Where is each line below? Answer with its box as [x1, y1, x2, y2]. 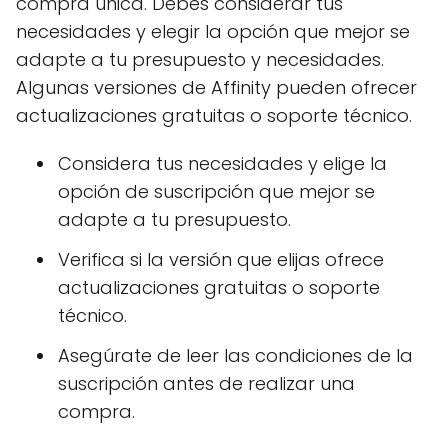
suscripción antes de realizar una [58, 371, 355, 396]
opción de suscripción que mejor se [58, 179, 375, 204]
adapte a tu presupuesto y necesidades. [16, 47, 384, 72]
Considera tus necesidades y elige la [58, 151, 387, 176]
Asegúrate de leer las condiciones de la [58, 343, 413, 368]
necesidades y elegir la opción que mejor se [16, 19, 410, 44]
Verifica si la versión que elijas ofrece [58, 247, 384, 272]
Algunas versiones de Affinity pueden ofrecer [16, 75, 417, 100]
